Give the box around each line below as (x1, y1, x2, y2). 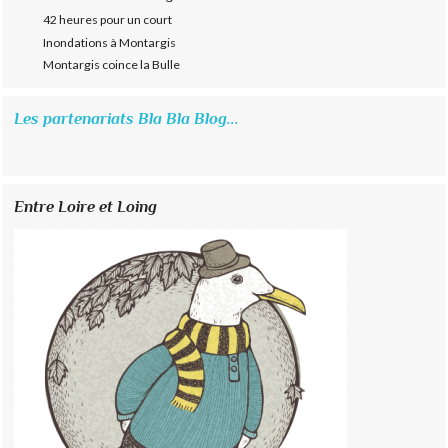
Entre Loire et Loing (14, 197, 158, 217)
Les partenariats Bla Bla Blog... (14, 109, 240, 129)
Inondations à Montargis (43, 34, 177, 50)
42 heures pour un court (43, 11, 173, 27)
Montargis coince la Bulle (43, 57, 181, 73)
